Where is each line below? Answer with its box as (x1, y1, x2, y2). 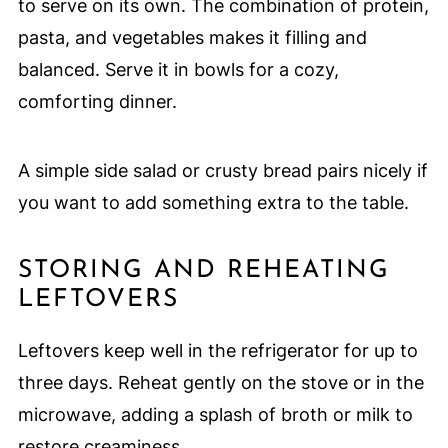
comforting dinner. (17, 90, 177, 112)
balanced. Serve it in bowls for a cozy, (17, 58, 339, 80)
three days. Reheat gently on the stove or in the (17, 371, 424, 393)
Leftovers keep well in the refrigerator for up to (17, 339, 418, 361)
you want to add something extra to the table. (17, 191, 409, 213)
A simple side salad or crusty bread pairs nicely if (17, 159, 428, 181)
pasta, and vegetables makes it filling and (17, 26, 367, 48)
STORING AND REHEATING (17, 257, 390, 283)
